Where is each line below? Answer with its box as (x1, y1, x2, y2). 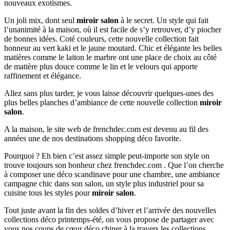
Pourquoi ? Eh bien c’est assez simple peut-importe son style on (4, 151, 209, 160)
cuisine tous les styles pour (4, 188, 92, 197)
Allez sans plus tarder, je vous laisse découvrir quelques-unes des (4, 88, 214, 98)
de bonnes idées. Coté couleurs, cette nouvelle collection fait (4, 34, 199, 43)
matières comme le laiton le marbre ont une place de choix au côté (4, 52, 217, 62)
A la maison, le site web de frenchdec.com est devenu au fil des (4, 124, 208, 133)
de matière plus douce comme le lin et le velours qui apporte (4, 62, 198, 71)
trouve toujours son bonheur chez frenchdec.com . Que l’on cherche (4, 160, 224, 169)
